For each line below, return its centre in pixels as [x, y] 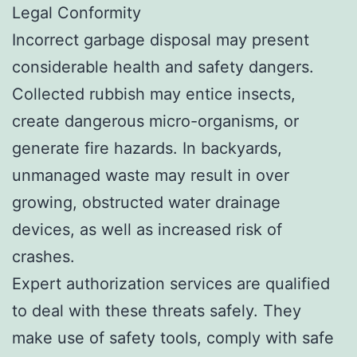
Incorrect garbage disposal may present [161, 39]
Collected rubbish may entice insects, [154, 94]
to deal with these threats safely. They [157, 310]
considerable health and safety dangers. [163, 67]
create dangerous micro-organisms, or [155, 121]
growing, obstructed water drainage [146, 202]
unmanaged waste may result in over [151, 175]
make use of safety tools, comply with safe [173, 337]
